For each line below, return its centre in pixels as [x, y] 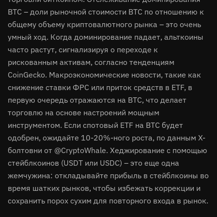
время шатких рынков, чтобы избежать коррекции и [104, 188]
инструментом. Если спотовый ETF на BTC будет [95, 125]
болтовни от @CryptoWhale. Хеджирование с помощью [108, 150]
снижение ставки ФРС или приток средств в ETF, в [100, 87]
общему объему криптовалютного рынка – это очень [104, 24]
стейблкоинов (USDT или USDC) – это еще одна [93, 163]
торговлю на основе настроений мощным [84, 112]
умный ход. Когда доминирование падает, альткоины [106, 37]
